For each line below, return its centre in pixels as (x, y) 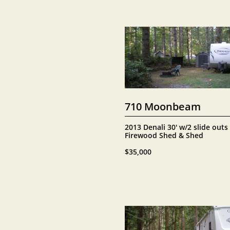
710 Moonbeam (163, 106)
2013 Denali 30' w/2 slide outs (176, 127)
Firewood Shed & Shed (164, 135)
